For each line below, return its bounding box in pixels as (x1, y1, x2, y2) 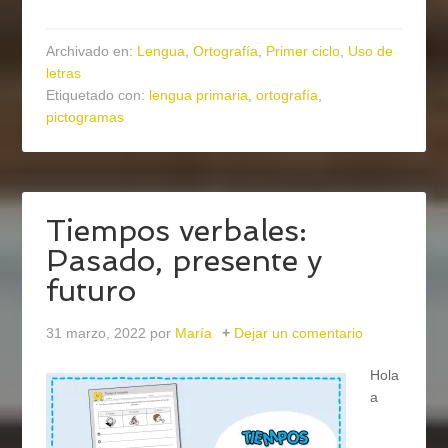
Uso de (348, 43, 394, 60)
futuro (46, 273, 137, 309)
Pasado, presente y (46, 243, 323, 279)
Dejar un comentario (234, 325, 364, 342)
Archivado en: (46, 43, 138, 60)
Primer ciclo (266, 43, 341, 60)
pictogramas (46, 109, 125, 126)
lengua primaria (149, 87, 249, 104)
